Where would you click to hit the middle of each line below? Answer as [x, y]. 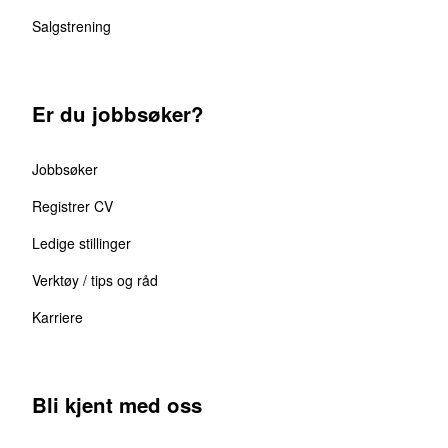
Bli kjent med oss [117, 404]
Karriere [57, 316]
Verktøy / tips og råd [95, 279]
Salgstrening [71, 25]
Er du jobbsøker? [118, 113]
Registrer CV [72, 205]
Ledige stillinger [81, 242]
